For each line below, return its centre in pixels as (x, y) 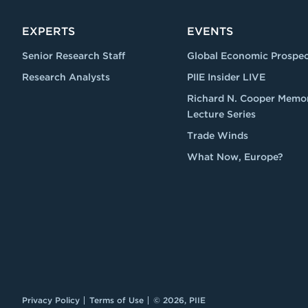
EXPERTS (48, 31)
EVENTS (210, 31)
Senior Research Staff (74, 56)
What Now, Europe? (235, 157)
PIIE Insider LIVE (226, 77)
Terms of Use (116, 300)
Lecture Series (221, 114)
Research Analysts (66, 77)
